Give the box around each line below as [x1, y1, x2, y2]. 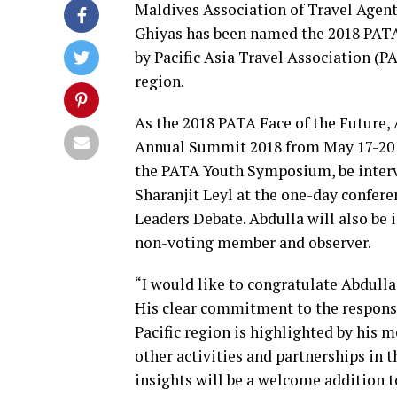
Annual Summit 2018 [135, 136, 282, 157]
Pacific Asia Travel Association [154, 47, 370, 67]
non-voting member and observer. [135, 232, 371, 253]
